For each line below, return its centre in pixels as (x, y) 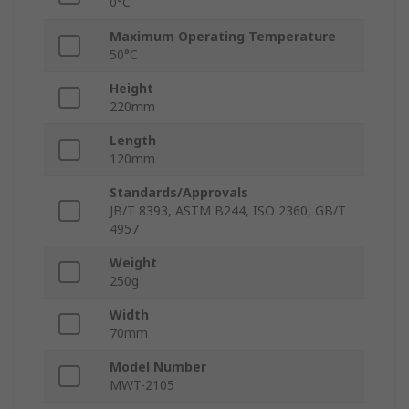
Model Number (158, 367)
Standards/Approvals (179, 193)
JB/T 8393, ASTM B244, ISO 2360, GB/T (228, 211)
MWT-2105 (142, 385)
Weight (133, 263)
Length (133, 141)
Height (131, 89)
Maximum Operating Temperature (223, 37)
